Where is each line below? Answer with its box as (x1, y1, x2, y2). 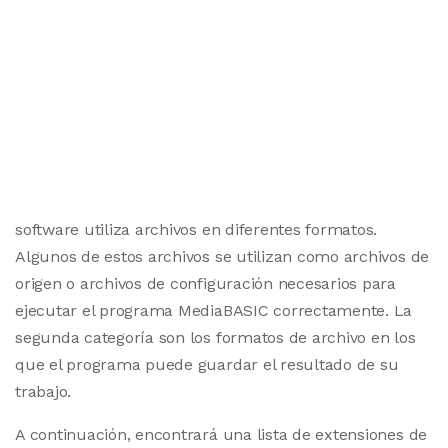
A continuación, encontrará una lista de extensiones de (15, 425, 428, 444)
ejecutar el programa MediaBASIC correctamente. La (15, 301, 413, 320)
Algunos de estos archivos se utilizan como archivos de (15, 247, 430, 266)
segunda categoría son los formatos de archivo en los (15, 328, 416, 347)
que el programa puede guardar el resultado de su (15, 355, 399, 374)
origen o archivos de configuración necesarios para (15, 274, 397, 293)
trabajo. (15, 382, 72, 401)
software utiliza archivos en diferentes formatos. (15, 220, 378, 239)
